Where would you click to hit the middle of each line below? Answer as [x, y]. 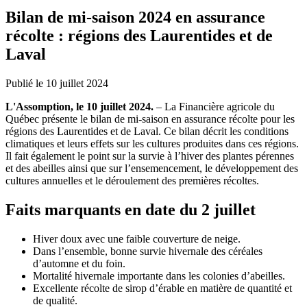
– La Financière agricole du [214, 106]
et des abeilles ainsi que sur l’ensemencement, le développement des [152, 168]
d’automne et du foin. [79, 263]
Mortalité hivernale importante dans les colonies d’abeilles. [159, 275]
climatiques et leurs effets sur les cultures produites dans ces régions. [152, 143]
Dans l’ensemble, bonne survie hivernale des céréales [148, 251]
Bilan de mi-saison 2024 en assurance [135, 17]
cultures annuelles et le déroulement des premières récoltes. [132, 180]
